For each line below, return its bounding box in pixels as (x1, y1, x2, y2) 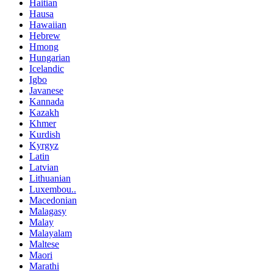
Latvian (29, 161, 58, 172)
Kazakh (29, 107, 59, 118)
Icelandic (29, 63, 64, 74)
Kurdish (29, 129, 60, 140)
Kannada (29, 96, 64, 107)
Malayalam (29, 227, 72, 238)
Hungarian (29, 52, 70, 63)
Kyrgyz (29, 140, 58, 151)
